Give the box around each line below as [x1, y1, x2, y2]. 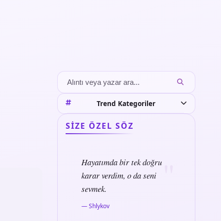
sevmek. [81, 183, 107, 195]
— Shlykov [81, 202, 110, 211]
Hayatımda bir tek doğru [81, 156, 162, 168]
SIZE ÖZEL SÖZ [66, 120, 134, 132]
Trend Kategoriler [96, 98, 155, 108]
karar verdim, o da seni [81, 170, 156, 182]
